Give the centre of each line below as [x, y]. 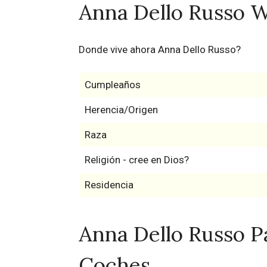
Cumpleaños [112, 84]
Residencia [109, 184]
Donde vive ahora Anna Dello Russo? [160, 49]
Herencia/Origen [121, 109]
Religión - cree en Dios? [136, 159]
